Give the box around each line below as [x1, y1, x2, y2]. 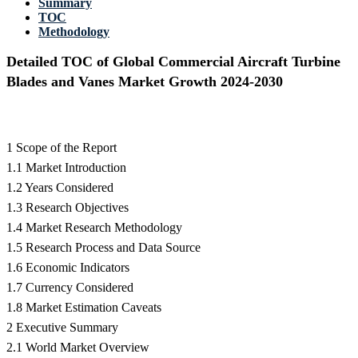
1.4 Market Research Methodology [6, 221, 182, 235]
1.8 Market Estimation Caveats [6, 300, 161, 315]
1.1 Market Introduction [6, 161, 126, 175]
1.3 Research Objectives [6, 201, 129, 215]
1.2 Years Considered [6, 181, 113, 195]
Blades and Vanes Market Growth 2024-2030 [6, 74, 283, 90]
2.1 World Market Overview [6, 340, 149, 355]
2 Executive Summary [6, 320, 118, 335]
